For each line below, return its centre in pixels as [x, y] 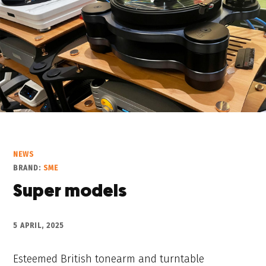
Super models [70, 192]
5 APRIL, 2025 [39, 226]
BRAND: [28, 168]
